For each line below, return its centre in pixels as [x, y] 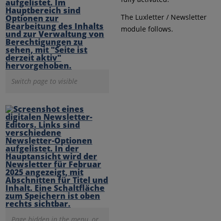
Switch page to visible [45, 81]
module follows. [147, 29]
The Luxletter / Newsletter [164, 17]
